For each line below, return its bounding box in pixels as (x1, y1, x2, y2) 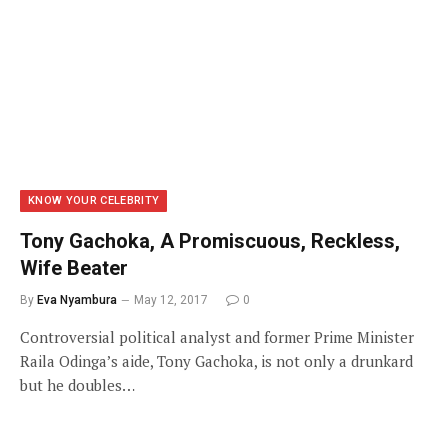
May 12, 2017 (134, 292, 208, 307)
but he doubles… (20, 374, 135, 395)
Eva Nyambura (37, 292, 117, 307)
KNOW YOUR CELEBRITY (28, 193, 160, 207)
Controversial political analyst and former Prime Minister (20, 326, 414, 347)
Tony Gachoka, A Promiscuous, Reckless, (20, 228, 400, 253)
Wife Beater (20, 255, 128, 280)
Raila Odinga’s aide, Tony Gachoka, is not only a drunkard (20, 350, 413, 371)
